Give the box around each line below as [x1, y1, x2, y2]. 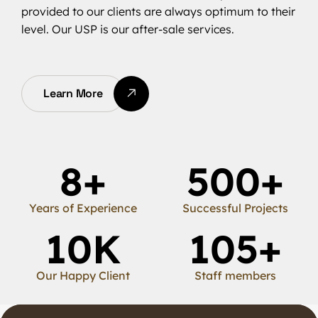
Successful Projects [182, 201, 288, 215]
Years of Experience [29, 201, 137, 215]
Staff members [194, 268, 276, 283]
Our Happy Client [36, 268, 130, 283]
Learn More [43, 86, 103, 101]
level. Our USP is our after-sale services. [21, 22, 234, 36]
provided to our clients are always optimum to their [21, 4, 295, 18]
